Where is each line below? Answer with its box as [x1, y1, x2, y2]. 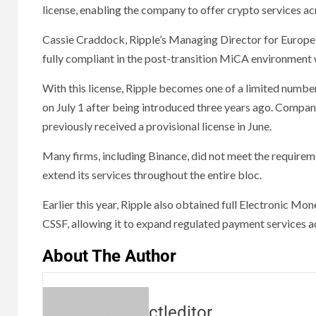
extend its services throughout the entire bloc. [42, 168, 262, 182]
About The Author [42, 246, 176, 267]
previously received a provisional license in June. [42, 119, 272, 133]
